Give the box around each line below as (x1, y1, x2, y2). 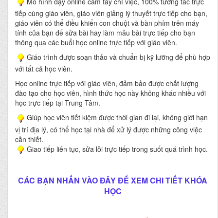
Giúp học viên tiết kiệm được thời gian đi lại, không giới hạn (27, 112, 208, 123)
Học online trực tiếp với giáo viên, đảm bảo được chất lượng (15, 78, 199, 89)
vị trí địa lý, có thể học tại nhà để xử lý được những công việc (15, 124, 202, 134)
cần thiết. (15, 134, 45, 144)
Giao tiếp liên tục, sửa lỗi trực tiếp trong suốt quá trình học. (27, 144, 208, 154)
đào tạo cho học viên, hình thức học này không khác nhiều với (15, 88, 206, 98)
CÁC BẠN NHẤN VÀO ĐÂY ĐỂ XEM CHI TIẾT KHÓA (18, 174, 207, 186)
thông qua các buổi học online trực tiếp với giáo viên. (15, 37, 177, 47)
